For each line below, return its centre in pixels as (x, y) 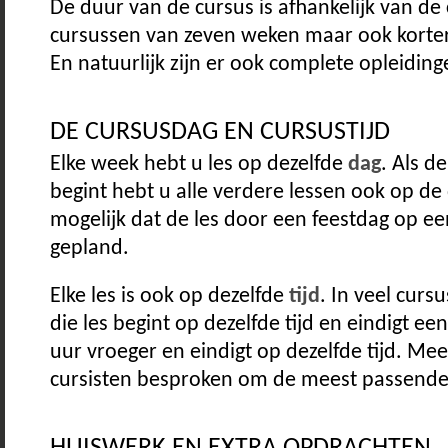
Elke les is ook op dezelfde (169, 297)
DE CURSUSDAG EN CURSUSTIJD (220, 132)
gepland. (89, 248)
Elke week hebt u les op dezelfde (199, 164)
